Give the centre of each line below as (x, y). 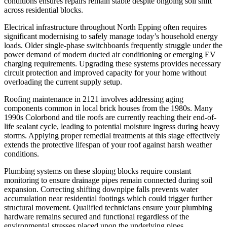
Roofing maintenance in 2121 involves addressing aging (94, 99)
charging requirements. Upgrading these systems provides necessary (112, 64)
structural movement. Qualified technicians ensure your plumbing (108, 208)
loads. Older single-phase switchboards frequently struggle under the (113, 46)
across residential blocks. (44, 10)
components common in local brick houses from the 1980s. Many (108, 108)
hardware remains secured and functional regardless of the (97, 217)
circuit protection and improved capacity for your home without (105, 73)
